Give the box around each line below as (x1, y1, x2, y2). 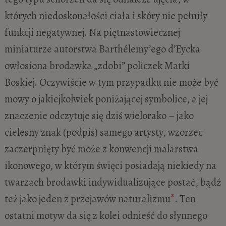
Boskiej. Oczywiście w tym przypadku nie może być (4, 75, 218, 90)
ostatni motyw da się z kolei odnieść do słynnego (4, 208, 207, 223)
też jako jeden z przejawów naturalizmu (4, 192, 171, 206)
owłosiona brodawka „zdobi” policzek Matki (4, 59, 190, 73)
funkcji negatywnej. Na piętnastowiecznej (4, 25, 180, 40)
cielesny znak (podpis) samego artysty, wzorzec (4, 125, 203, 140)
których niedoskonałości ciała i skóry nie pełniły (4, 9, 207, 23)
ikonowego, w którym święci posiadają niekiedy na (4, 158, 216, 173)
